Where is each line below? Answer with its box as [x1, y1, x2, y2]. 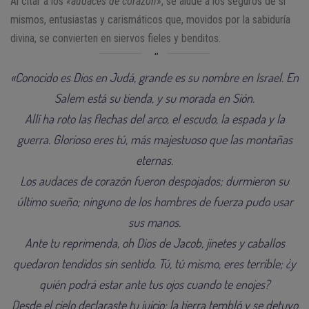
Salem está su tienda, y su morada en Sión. [54, 90, 255, 106]
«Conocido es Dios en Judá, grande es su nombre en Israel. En [10, 69, 299, 85]
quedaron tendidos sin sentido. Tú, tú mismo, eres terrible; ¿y [13, 255, 296, 271]
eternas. [136, 152, 173, 168]
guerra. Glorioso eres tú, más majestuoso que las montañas [17, 131, 292, 147]
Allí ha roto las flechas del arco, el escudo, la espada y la [24, 110, 285, 126]
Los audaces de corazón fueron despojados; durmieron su [20, 172, 289, 188]
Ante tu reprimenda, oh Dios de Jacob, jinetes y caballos [24, 235, 285, 250]
